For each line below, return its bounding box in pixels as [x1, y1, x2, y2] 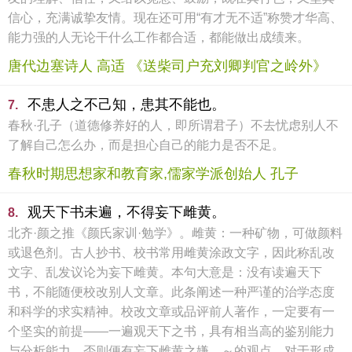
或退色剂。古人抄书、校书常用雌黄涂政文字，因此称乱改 [8, 246, 335, 259]
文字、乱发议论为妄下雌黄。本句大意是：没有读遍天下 [8, 266, 322, 279]
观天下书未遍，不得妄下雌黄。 [27, 204, 225, 220]
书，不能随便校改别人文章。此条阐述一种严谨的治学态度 [8, 285, 335, 299]
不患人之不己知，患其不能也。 [27, 97, 225, 112]
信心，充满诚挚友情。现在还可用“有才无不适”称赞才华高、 [8, 11, 343, 24]
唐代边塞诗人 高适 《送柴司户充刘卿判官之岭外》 [8, 58, 327, 74]
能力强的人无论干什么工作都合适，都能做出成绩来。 [8, 31, 310, 44]
